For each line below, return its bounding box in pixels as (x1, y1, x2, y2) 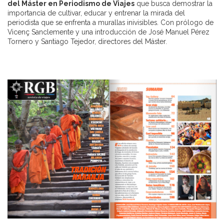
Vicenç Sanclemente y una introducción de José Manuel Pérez (7, 27, 209, 36)
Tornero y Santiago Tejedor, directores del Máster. (7, 37, 169, 45)
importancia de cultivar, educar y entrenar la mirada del (7, 8, 185, 17)
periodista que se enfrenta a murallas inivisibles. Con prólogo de (7, 18, 213, 26)
